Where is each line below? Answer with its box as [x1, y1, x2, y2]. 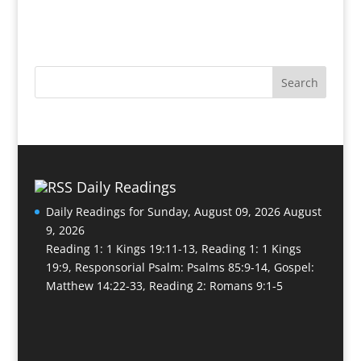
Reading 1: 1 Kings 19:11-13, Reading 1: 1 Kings [45, 241, 301, 257]
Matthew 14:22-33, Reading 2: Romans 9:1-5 [45, 278, 283, 294]
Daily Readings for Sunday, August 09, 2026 [45, 204, 280, 220]
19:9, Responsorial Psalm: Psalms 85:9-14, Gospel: [45, 259, 314, 276]
